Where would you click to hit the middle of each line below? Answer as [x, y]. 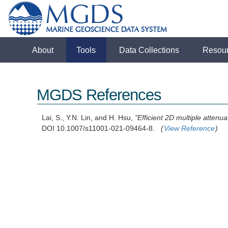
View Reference [190, 129]
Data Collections [149, 50]
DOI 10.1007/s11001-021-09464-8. [102, 129]
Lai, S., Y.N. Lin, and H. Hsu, [89, 118]
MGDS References [99, 95]
